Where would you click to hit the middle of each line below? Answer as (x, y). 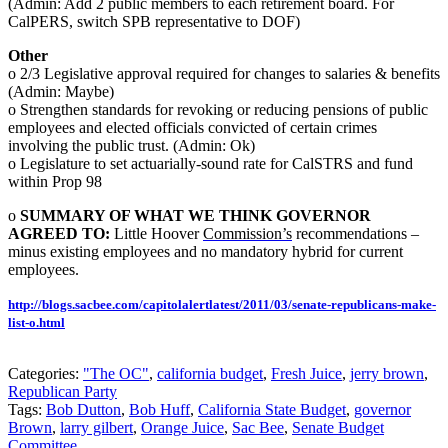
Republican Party (62, 392)
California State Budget (272, 410)
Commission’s (247, 234)
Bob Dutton (83, 410)
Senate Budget (338, 428)
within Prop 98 (55, 182)
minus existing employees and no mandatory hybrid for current (205, 252)
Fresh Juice (306, 374)
